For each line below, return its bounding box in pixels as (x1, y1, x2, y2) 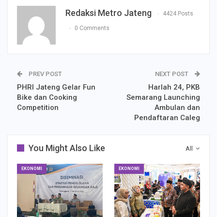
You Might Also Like (29, 142, 105, 153)
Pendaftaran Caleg (134, 113, 200, 122)
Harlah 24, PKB (148, 82, 200, 92)
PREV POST (27, 70, 62, 77)
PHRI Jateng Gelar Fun (17, 82, 95, 92)
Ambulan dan (155, 103, 200, 112)
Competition (17, 103, 59, 112)
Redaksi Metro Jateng (65, 7, 152, 18)
